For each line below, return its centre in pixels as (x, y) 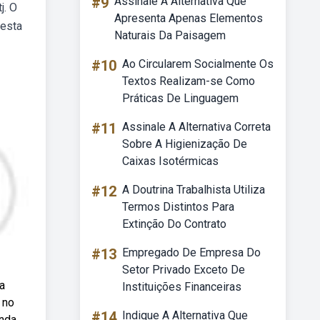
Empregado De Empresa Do (191, 252)
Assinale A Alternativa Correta (196, 127)
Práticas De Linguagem (180, 98)
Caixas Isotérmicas (170, 161)
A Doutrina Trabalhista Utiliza (194, 190)
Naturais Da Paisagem (170, 35)
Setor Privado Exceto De (184, 270)
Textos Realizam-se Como (189, 81)
